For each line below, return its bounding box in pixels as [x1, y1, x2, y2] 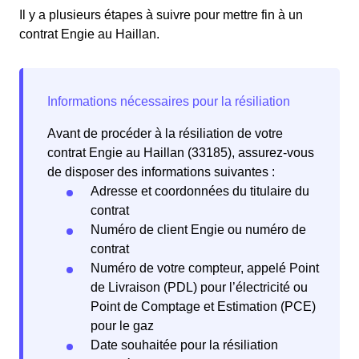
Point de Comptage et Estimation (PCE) [91, 300, 316, 314]
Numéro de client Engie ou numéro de [91, 223, 306, 237]
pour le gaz [91, 319, 154, 333]
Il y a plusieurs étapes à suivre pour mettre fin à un [19, 8, 303, 22]
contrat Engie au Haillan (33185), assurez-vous [47, 146, 314, 160]
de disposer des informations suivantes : [47, 165, 275, 179]
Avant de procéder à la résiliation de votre [47, 127, 283, 141]
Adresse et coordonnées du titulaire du [91, 184, 309, 199]
